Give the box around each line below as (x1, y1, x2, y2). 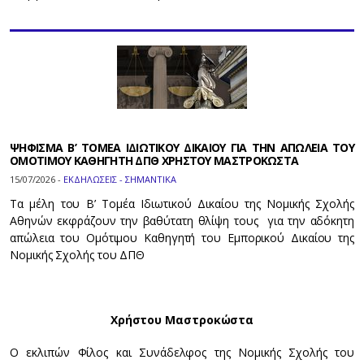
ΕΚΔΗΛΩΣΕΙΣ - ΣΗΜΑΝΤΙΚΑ (63, 173, 176, 186)
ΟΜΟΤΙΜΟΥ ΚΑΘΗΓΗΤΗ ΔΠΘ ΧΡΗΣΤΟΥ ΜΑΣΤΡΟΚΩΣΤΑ (10, 153, 299, 169)
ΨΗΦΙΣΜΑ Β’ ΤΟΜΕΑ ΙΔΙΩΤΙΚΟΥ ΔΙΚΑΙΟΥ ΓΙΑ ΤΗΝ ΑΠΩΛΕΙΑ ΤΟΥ (10, 140, 354, 156)
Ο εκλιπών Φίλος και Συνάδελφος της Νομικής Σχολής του (10, 344, 354, 361)
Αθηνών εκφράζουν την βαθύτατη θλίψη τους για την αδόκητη (10, 213, 354, 229)
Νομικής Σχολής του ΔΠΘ (10, 247, 149, 263)
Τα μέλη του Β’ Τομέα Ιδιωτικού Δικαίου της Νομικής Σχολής (10, 196, 354, 212)
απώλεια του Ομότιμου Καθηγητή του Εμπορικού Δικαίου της (10, 230, 354, 246)
